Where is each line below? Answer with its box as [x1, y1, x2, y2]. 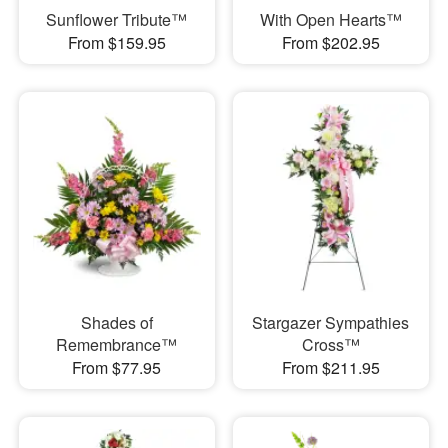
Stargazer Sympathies [252, 310, 410, 334]
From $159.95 [67, 30, 166, 54]
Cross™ [301, 332, 360, 356]
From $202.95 [281, 30, 380, 54]
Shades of [80, 310, 153, 334]
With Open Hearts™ [259, 7, 402, 31]
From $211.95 [281, 355, 380, 379]
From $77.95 [72, 355, 162, 379]
